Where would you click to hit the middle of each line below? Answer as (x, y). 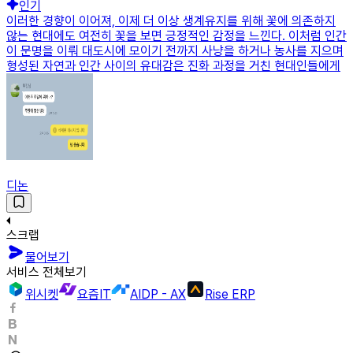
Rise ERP (230, 295)
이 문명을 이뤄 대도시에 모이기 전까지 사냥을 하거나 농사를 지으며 (175, 51)
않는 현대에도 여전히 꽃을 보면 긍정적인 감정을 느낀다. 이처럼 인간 (176, 36)
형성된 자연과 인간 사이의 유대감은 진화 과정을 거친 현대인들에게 (173, 66)
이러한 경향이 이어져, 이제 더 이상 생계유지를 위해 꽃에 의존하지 (171, 21)
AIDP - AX (158, 295)
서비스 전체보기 (46, 273)
